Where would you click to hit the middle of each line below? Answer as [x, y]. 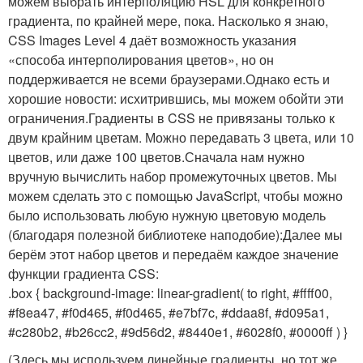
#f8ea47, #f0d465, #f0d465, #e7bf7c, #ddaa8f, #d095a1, [169, 312]
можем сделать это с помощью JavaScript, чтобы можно [175, 195]
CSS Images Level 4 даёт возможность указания [152, 40]
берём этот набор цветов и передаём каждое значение [173, 254]
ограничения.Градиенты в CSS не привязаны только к [171, 117]
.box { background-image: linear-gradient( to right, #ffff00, [170, 293]
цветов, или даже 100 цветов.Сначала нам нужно [156, 156]
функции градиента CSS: [83, 273]
